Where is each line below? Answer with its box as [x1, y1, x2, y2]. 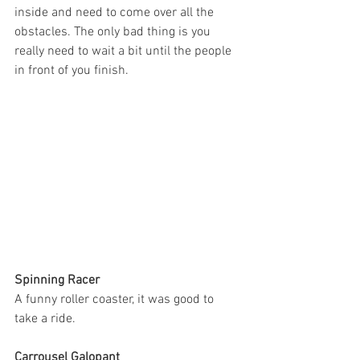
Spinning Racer [14, 272, 100, 289]
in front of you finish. [14, 63, 135, 80]
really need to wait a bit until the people [14, 43, 235, 60]
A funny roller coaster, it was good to [14, 292, 217, 309]
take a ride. [14, 311, 79, 328]
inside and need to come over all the [14, 5, 217, 22]
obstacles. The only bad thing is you [14, 24, 214, 41]
